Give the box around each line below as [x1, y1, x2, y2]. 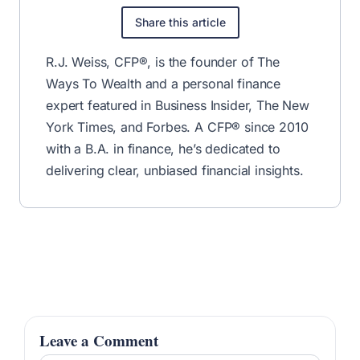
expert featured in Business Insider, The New [46, 96, 309, 113]
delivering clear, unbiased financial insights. [46, 162, 304, 178]
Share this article [134, 14, 226, 29]
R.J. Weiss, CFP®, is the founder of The [46, 53, 280, 70]
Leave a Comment [39, 329, 158, 351]
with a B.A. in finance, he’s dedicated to [46, 140, 280, 157]
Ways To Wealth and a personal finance [46, 75, 281, 92]
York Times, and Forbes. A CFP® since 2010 [46, 118, 309, 135]
